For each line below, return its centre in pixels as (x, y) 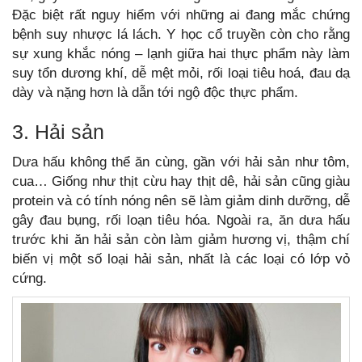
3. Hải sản (58, 132)
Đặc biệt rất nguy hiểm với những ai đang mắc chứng (181, 15)
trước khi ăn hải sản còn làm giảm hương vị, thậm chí (181, 240)
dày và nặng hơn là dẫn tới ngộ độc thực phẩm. (155, 93)
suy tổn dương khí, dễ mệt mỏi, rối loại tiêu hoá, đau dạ (181, 73)
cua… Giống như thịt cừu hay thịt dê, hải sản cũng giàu (181, 181)
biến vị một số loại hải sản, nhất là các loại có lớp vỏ (181, 259)
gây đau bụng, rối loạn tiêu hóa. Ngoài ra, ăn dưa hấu (181, 220)
